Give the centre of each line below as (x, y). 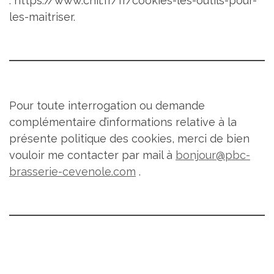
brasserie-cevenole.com (72, 171)
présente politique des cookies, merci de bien (129, 138)
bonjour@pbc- (213, 155)
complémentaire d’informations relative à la (123, 122)
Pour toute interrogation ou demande (107, 105)
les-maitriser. (42, 17)
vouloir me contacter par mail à (92, 155)
